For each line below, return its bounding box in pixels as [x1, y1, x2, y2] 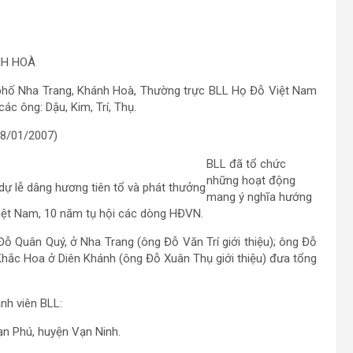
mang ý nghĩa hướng [206, 190, 312, 204]
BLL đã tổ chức [206, 157, 286, 171]
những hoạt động [206, 173, 295, 188]
